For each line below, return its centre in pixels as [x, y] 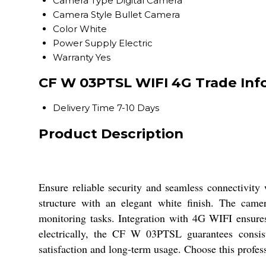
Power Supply [85, 43]
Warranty [73, 57]
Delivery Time [84, 108]
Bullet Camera [147, 14]
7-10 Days [138, 108]
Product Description [111, 133]
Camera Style [83, 14]
